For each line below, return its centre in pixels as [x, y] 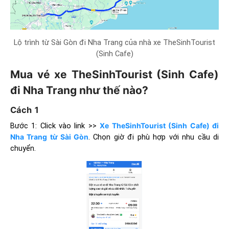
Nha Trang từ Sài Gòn [49, 137]
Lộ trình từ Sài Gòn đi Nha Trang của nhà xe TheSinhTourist [114, 43]
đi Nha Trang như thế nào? [79, 90]
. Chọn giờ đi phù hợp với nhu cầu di [154, 137]
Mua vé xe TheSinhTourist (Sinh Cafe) [114, 75]
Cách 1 [25, 110]
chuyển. [23, 148]
